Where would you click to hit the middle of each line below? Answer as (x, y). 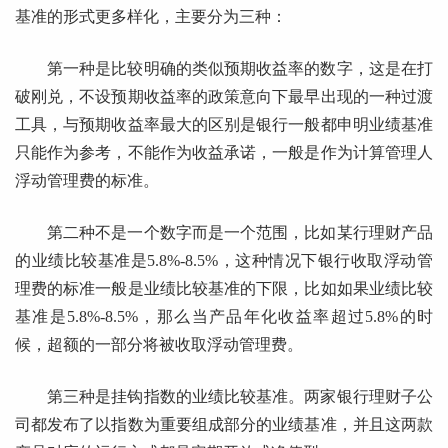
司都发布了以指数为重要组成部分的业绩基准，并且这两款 (224, 425)
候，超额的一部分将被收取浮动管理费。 (159, 345)
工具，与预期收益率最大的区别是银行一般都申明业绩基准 (224, 125)
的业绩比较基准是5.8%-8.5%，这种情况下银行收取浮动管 (224, 261)
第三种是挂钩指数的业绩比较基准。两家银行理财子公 (240, 397)
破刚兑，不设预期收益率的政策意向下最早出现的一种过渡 (224, 97)
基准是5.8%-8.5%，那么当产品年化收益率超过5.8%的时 (224, 317)
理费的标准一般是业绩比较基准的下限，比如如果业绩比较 (224, 289)
